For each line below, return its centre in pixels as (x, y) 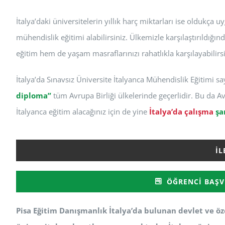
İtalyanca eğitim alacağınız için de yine (83, 112)
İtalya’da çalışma (181, 112)
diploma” (34, 96)
